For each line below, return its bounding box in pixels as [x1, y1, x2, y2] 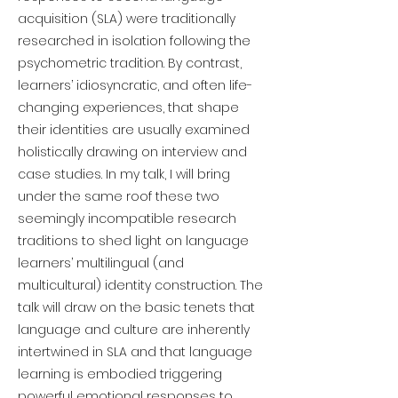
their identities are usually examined [18, 121, 250, 139]
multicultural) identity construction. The [18, 276, 263, 294]
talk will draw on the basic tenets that [18, 298, 255, 316]
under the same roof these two [18, 187, 219, 205]
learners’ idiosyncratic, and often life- [18, 76, 252, 94]
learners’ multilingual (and [18, 254, 184, 272]
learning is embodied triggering [18, 365, 222, 383]
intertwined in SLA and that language [18, 343, 252, 361]
